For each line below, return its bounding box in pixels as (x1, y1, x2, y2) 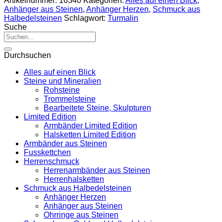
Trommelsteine (44, 94, 96, 103)
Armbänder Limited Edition (44, 121, 137, 130)
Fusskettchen (24, 148, 71, 157)
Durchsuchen (4, 51, 51, 59)
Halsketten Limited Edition (44, 130, 136, 139)
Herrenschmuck (24, 157, 79, 166)
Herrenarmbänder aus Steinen (44, 166, 150, 174)
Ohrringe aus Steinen (44, 210, 118, 219)
